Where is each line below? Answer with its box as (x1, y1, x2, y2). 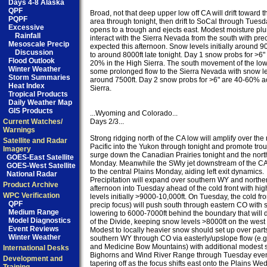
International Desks (3, 244, 69, 252)
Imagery (3, 145, 31, 153)
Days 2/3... (90, 117, 124, 126)
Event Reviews (8, 225, 59, 233)
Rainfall (15, 32, 41, 40)
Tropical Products (8, 90, 68, 98)
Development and (3, 254, 63, 263)
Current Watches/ (3, 117, 63, 126)
